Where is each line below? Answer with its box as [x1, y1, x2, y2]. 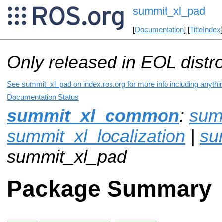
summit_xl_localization [7, 126, 185, 146]
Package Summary [7, 176, 212, 202]
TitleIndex [189, 26, 221, 34]
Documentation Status [7, 93, 79, 101]
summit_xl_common [7, 106, 179, 126]
